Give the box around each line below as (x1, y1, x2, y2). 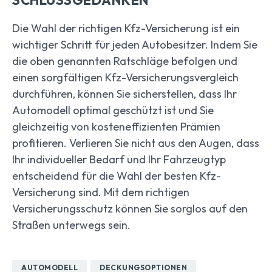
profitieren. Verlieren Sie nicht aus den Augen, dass (12, 136, 259, 151)
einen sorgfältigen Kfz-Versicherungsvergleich (12, 70, 239, 85)
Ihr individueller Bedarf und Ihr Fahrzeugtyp (12, 152, 226, 167)
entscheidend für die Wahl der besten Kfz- (12, 169, 221, 183)
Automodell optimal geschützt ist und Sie (12, 103, 214, 118)
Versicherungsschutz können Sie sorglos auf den (12, 202, 248, 216)
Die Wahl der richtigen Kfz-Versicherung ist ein (12, 21, 240, 36)
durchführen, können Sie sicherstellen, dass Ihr (12, 87, 237, 101)
